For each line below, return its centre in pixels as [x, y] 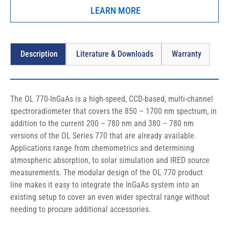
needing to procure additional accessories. [81, 210]
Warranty [187, 54]
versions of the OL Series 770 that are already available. [104, 136]
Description [39, 54]
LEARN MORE [116, 10]
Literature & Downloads [115, 54]
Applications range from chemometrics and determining [103, 148]
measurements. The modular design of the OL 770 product [108, 173]
